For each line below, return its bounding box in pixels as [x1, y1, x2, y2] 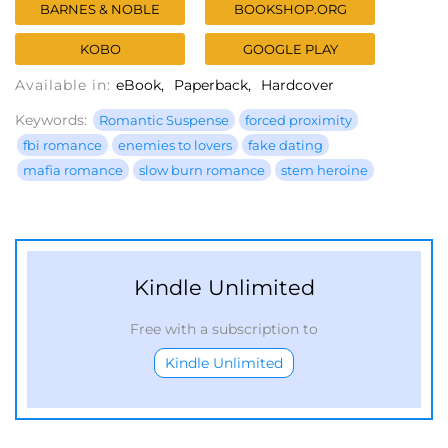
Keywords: [15, 111, 87, 130]
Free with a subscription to [130, 320, 318, 339]
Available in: [15, 76, 116, 95]
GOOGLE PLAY [242, 41, 338, 58]
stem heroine [281, 162, 368, 179]
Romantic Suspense [99, 112, 229, 129]
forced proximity [245, 112, 352, 129]
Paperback [174, 76, 248, 95]
